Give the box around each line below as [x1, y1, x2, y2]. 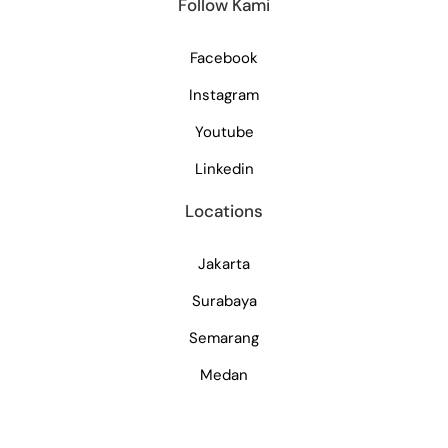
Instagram [189, 85, 259, 106]
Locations [185, 200, 263, 223]
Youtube [194, 122, 254, 143]
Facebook [190, 48, 258, 69]
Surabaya [191, 291, 257, 312]
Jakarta [198, 254, 250, 275]
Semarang [189, 328, 259, 349]
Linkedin [194, 159, 254, 180]
